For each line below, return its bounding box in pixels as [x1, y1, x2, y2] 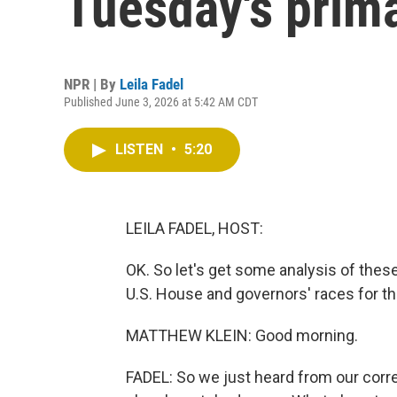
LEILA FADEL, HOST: [126, 219, 263, 237]
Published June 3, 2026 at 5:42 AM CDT [64, 95, 258, 109]
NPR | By [64, 75, 120, 93]
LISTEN [115, 141, 167, 158]
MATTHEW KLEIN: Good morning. [126, 326, 358, 345]
